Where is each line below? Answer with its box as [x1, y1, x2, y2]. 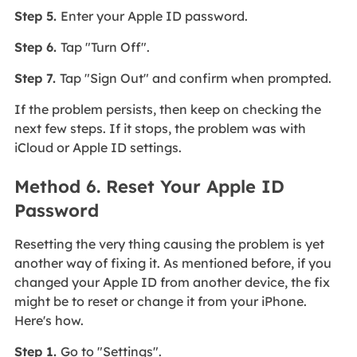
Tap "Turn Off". [60, 38, 150, 55]
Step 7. [14, 69, 60, 86]
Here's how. [14, 312, 84, 329]
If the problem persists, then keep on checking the [14, 100, 321, 117]
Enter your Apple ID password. [60, 7, 248, 24]
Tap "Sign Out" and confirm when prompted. [59, 69, 331, 86]
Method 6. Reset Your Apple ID [14, 175, 284, 198]
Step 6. [14, 38, 61, 55]
